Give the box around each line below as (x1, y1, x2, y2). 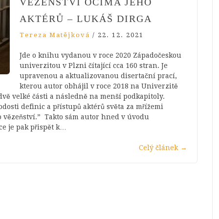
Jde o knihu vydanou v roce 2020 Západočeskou (20, 51, 181, 60)
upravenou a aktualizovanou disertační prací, (20, 72, 177, 80)
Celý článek (139, 144, 178, 152)
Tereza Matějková (20, 31, 90, 39)
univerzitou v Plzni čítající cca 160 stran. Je (20, 62, 168, 70)
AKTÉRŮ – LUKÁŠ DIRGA (20, 13, 152, 24)
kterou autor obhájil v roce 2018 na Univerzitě (20, 82, 178, 90)
